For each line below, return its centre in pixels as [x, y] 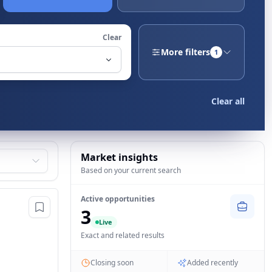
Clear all [228, 101]
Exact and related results [123, 235]
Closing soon [112, 263]
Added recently [212, 263]
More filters [185, 52]
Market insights [119, 157]
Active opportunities [118, 199]
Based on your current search [131, 170]
